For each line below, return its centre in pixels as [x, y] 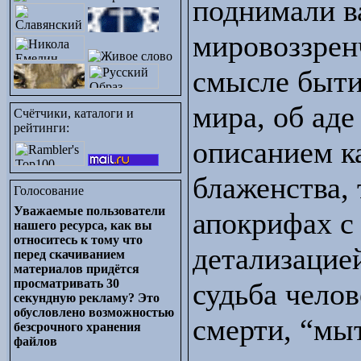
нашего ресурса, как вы [83, 225]
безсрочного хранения [77, 327]
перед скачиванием [69, 254]
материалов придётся [77, 269]
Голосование [49, 191]
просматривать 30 [66, 283]
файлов [35, 341]
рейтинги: [41, 128]
